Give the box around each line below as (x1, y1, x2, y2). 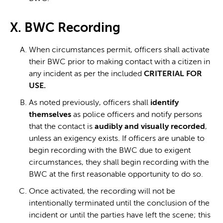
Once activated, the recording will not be (29, 187, 175, 196)
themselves (29, 111, 71, 119)
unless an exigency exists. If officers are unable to (29, 134, 205, 143)
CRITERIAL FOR (142, 70, 202, 78)
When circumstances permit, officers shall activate (29, 46, 210, 54)
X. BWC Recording (10, 21, 120, 35)
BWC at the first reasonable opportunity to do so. (29, 170, 203, 179)
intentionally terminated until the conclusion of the (29, 199, 210, 208)
